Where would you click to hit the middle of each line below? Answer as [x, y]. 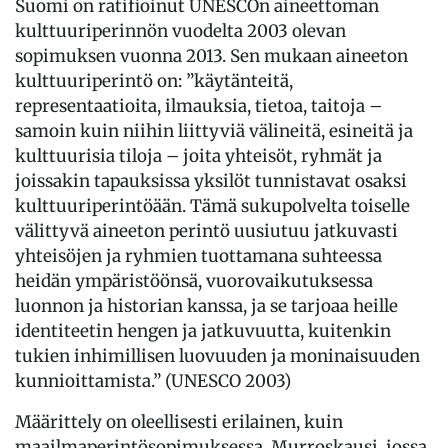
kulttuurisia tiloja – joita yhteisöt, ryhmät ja [198, 155]
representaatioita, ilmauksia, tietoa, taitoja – [198, 105]
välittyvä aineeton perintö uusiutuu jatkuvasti [206, 230]
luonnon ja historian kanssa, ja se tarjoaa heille [206, 305]
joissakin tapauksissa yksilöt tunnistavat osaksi [211, 180]
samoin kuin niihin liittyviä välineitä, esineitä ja [214, 130]
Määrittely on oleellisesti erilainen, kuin [179, 421]
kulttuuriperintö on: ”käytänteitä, [154, 80]
